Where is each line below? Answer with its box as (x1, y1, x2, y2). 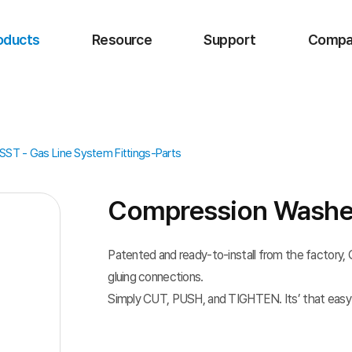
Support (203, 31, 256, 48)
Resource (91, 31, 152, 48)
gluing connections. (108, 269, 203, 284)
